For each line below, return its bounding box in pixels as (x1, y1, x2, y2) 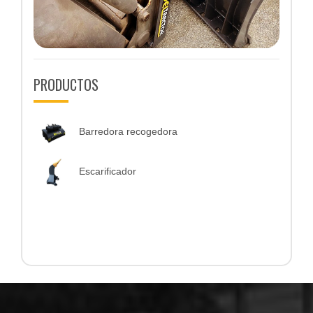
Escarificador (78, 166, 136, 177)
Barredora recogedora (78, 125, 177, 137)
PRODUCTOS (34, 74, 99, 96)
